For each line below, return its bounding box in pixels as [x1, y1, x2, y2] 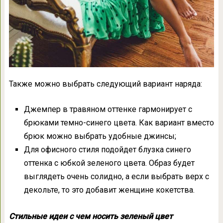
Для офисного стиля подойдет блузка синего [23, 145, 191, 155]
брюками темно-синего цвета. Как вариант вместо [23, 118, 214, 128]
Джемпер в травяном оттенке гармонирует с [23, 105, 192, 114]
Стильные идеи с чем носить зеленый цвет [8, 211, 173, 221]
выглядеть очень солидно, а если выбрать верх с [23, 172, 209, 182]
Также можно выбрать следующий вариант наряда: [8, 79, 202, 89]
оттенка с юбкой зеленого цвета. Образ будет [23, 158, 195, 168]
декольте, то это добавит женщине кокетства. [23, 185, 195, 195]
